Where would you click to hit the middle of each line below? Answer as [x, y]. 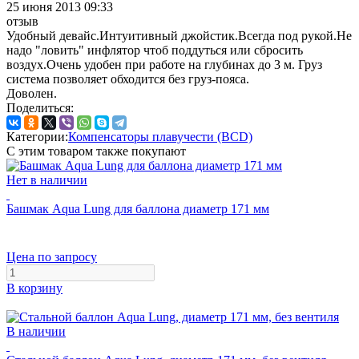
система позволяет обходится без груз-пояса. [128, 79]
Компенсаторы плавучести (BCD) [160, 136]
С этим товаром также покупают [96, 151]
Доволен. [32, 93]
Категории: [37, 136]
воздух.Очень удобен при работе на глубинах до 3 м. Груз [164, 64]
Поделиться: [40, 107]
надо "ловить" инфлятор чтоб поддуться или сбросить [155, 50]
